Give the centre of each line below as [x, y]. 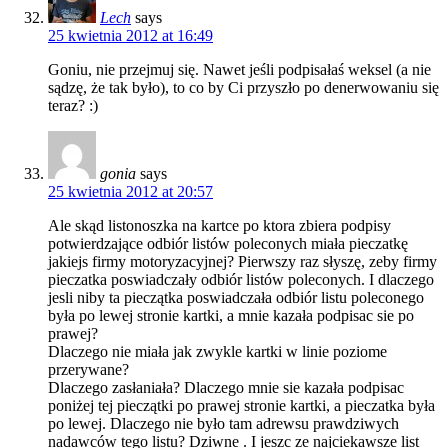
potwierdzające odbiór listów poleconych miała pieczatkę [228, 243]
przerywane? [88, 369]
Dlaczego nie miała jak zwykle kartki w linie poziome [217, 351]
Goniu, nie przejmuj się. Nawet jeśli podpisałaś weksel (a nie [239, 69]
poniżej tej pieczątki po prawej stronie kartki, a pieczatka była [241, 405]
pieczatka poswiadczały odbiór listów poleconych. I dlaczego [241, 279]
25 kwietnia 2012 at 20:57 [130, 191]
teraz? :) [73, 105]
